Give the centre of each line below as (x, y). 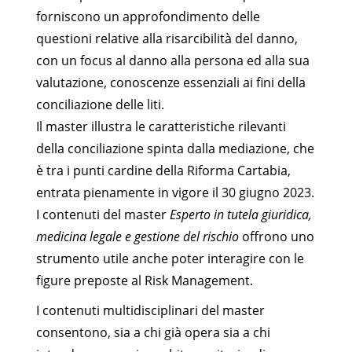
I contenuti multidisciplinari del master (150, 310)
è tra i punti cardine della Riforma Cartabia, (163, 170)
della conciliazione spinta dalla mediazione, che (175, 148)
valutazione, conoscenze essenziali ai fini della (171, 82)
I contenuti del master (103, 214)
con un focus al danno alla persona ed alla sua (173, 60)
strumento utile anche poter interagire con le (170, 258)
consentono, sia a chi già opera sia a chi (153, 332)
